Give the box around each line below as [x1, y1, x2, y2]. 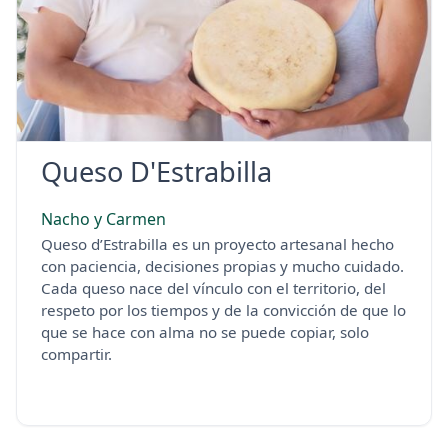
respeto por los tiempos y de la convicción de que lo [41, 300, 406, 321]
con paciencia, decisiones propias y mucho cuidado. [41, 256, 404, 277]
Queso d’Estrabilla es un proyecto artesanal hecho [41, 234, 394, 255]
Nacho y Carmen [41, 208, 166, 231]
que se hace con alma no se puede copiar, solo [41, 322, 369, 343]
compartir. [41, 344, 112, 365]
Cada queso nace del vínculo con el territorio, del [41, 278, 386, 299]
